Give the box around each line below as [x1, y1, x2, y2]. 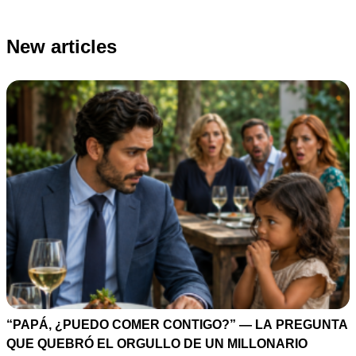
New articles [6, 36, 117, 57]
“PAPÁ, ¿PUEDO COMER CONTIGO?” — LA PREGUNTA [6, 318, 348, 331]
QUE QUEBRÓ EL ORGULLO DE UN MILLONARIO [6, 337, 308, 350]
